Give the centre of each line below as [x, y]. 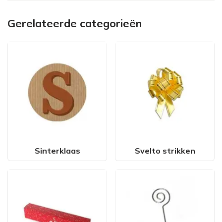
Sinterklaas [57, 151]
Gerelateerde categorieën [75, 23]
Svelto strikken [165, 151]
